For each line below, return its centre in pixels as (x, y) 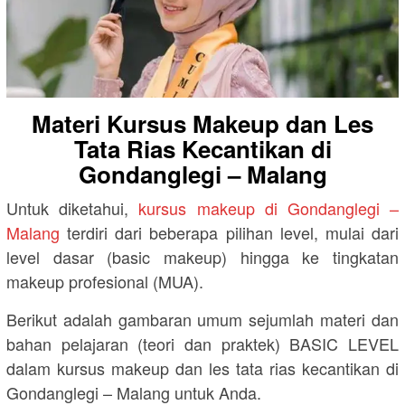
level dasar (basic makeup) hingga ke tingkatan (202, 256)
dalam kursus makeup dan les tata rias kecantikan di (202, 367)
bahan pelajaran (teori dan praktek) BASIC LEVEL (202, 343)
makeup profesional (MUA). (105, 281)
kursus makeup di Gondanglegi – (269, 207)
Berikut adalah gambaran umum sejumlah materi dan (202, 319)
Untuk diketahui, (73, 207)
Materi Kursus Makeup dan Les (202, 123)
